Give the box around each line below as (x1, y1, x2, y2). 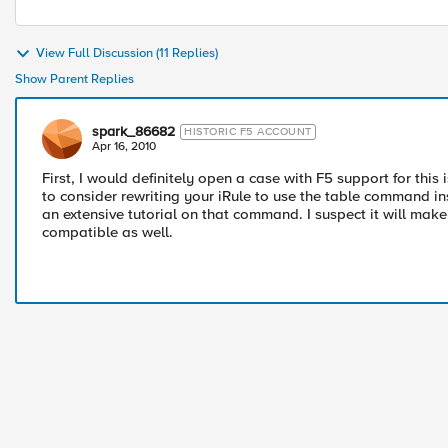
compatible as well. (42, 223, 173, 241)
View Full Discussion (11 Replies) (36, 45, 218, 62)
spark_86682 (92, 123, 175, 140)
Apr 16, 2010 (92, 139, 156, 154)
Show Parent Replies (15, 71, 134, 87)
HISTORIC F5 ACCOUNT (184, 125, 312, 138)
